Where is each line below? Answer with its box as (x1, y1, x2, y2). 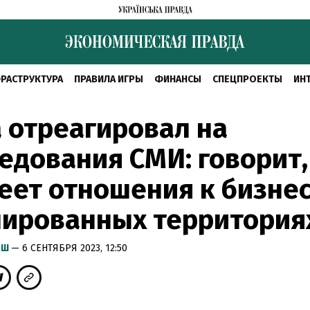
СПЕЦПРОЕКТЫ (212, 73, 282, 85)
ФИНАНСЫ (154, 73, 201, 85)
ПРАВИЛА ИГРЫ (74, 73, 143, 85)
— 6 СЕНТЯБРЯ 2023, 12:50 (11, 242, 127, 254)
